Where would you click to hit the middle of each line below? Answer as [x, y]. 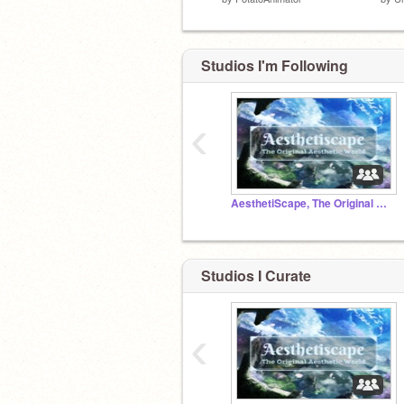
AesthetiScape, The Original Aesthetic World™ [381, 203]
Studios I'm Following [275, 65]
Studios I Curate [256, 275]
